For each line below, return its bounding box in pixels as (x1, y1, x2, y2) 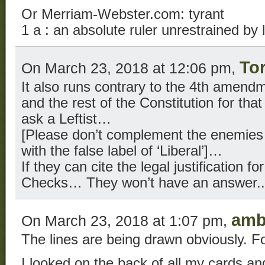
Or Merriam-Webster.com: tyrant (21, 6, 224, 22)
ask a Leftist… (21, 111, 111, 127)
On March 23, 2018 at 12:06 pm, (21, 59, 240, 76)
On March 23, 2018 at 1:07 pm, (21, 212, 231, 229)
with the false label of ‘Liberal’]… (21, 143, 222, 159)
